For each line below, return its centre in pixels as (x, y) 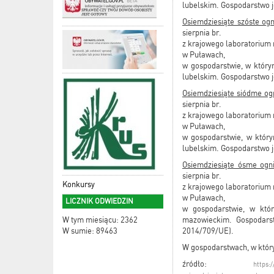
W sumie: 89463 (90, 231)
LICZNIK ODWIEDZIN (99, 202)
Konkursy (79, 185)
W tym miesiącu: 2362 (100, 220)
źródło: (218, 264)
